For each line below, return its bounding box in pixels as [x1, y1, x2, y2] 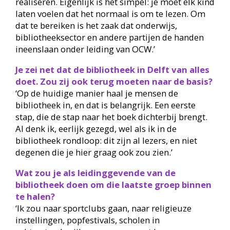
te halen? [15, 190, 55, 202]
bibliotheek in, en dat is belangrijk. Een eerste [15, 99, 196, 111]
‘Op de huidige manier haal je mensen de [15, 87, 178, 99]
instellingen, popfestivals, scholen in [15, 214, 160, 226]
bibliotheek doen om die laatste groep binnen [15, 178, 212, 190]
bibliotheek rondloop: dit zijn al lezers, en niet [15, 134, 197, 146]
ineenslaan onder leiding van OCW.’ [15, 43, 155, 55]
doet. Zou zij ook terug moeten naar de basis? [15, 75, 213, 87]
